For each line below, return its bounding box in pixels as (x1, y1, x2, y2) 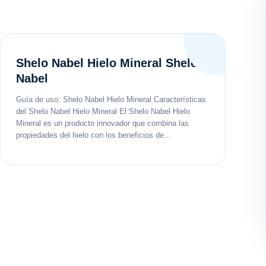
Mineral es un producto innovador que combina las (16, 119, 189, 128)
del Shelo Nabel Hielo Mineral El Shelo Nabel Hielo (16, 107, 190, 116)
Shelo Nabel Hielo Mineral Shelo (16, 56, 198, 69)
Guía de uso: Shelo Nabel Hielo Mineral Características (16, 95, 206, 104)
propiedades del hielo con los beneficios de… (16, 131, 172, 140)
